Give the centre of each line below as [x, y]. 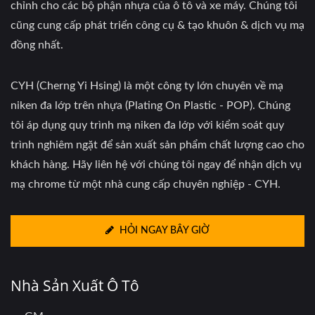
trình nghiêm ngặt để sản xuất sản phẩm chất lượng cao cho [157, 145]
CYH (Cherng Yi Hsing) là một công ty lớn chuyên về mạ [147, 86]
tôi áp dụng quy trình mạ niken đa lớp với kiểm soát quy [147, 125]
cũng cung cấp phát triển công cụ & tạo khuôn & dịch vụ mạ [157, 25]
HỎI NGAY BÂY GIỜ [165, 231]
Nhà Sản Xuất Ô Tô [75, 285]
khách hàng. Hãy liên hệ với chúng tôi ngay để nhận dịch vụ [156, 165]
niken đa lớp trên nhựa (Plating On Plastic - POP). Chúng [150, 105]
